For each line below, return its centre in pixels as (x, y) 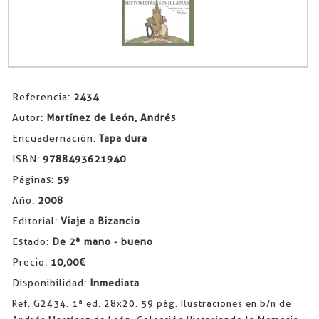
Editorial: (36, 221)
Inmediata (114, 283)
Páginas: (34, 180)
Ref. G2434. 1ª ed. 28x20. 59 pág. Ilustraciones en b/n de (151, 304)
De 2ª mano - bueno (102, 242)
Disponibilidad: (51, 283)
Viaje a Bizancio (100, 221)
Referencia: (42, 97)
